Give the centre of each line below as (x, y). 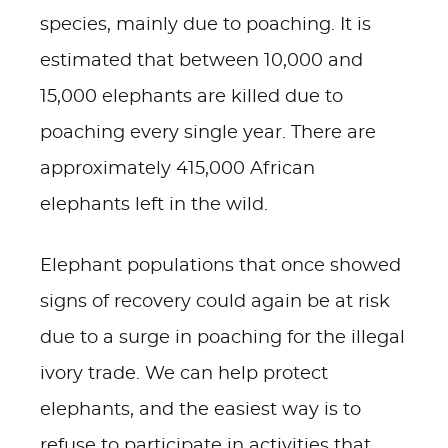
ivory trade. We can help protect (184, 374)
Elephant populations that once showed (220, 266)
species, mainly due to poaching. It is (205, 25)
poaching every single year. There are (208, 133)
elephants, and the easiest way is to (200, 410)
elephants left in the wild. (154, 205)
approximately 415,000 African (177, 169)
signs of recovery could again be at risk (215, 302)
